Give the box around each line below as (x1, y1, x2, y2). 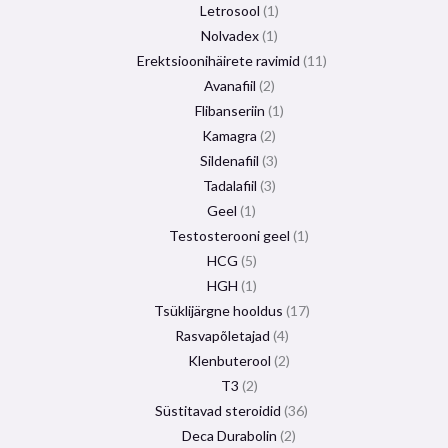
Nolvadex (200, 27, 259, 44)
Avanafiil (203, 77, 256, 94)
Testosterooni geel (169, 227, 290, 244)
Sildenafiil (200, 152, 259, 169)
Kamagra (202, 127, 257, 144)
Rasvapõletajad (174, 327, 270, 344)
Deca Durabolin (182, 427, 277, 444)
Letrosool (199, 2, 260, 19)
